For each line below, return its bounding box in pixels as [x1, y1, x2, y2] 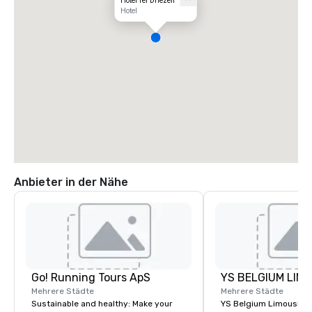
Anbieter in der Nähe [14, 175, 128, 189]
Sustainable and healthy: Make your [31, 299, 173, 309]
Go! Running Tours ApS [31, 271, 150, 284]
